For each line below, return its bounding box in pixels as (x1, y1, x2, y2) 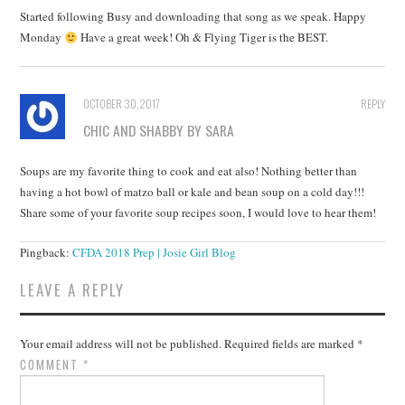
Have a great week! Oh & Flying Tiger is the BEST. (78, 29, 329, 46)
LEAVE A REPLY (20, 278, 126, 302)
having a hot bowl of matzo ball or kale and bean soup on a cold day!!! (20, 184, 365, 201)
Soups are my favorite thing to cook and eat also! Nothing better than (20, 163, 358, 180)
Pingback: (20, 244, 73, 261)
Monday (20, 29, 65, 46)
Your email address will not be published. (20, 335, 222, 353)
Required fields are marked (224, 335, 358, 353)
